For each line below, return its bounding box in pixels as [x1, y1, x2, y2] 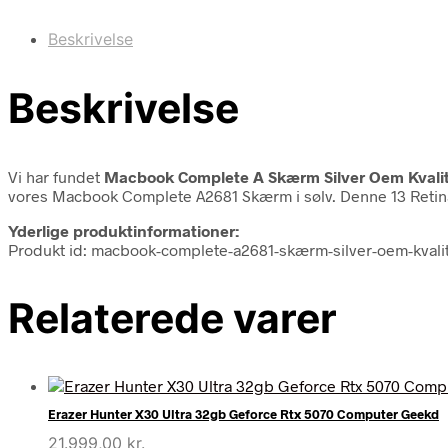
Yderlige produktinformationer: [8, 220, 239, 240]
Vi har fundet [8, 166, 104, 186]
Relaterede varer [8, 292, 337, 343]
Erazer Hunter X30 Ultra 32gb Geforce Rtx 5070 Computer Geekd [48, 406, 439, 423]
